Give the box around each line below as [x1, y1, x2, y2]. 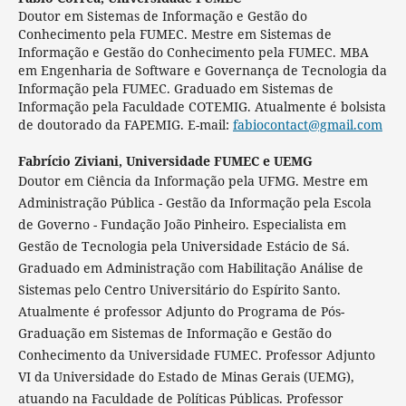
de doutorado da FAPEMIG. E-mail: [17, 116, 233, 134]
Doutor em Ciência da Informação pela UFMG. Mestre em [17, 172, 368, 190]
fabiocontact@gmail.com [232, 116, 382, 134]
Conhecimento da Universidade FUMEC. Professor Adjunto [17, 346, 375, 364]
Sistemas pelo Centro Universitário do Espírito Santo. [17, 281, 341, 299]
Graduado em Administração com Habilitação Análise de [17, 259, 363, 277]
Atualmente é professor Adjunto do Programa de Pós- [17, 303, 344, 321]
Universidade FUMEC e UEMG [125, 152, 313, 170]
